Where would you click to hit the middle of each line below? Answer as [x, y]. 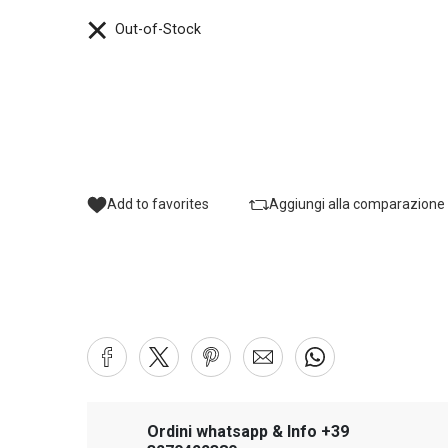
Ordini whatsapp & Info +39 [248, 431]
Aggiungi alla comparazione [357, 204]
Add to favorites [158, 204]
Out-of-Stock [154, 30]
